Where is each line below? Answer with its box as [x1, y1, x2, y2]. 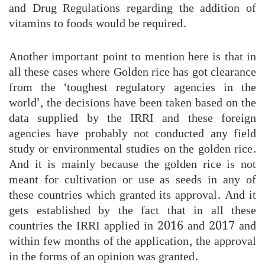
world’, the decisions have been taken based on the [9, 93, 256, 112]
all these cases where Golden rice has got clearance [9, 62, 256, 82]
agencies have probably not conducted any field [9, 124, 256, 143]
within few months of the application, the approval [9, 231, 256, 251]
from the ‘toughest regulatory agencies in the [9, 77, 256, 97]
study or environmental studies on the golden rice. [9, 139, 256, 159]
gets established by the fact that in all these [9, 201, 256, 220]
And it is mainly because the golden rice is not [9, 154, 256, 174]
